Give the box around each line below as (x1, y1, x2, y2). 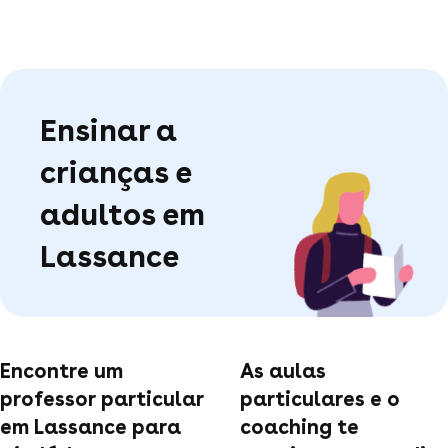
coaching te (240, 414, 359, 439)
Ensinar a (40, 111, 177, 148)
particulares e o (240, 386, 400, 411)
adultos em (40, 195, 205, 232)
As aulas (240, 358, 326, 383)
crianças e (40, 153, 191, 190)
